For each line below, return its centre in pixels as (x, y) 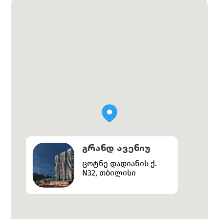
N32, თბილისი (109, 173)
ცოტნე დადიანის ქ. (119, 163)
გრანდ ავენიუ (116, 147)
